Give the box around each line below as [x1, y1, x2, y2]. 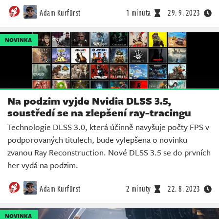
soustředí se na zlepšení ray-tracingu [7, 105, 191, 120]
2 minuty [126, 182, 151, 195]
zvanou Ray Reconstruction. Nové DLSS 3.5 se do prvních [7, 146, 211, 158]
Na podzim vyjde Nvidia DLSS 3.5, [7, 93, 171, 108]
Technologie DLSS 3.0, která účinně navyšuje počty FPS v [7, 120, 209, 133]
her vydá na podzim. [7, 158, 78, 171]
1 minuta [126, 6, 151, 19]
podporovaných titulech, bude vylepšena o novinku [7, 133, 187, 146]
